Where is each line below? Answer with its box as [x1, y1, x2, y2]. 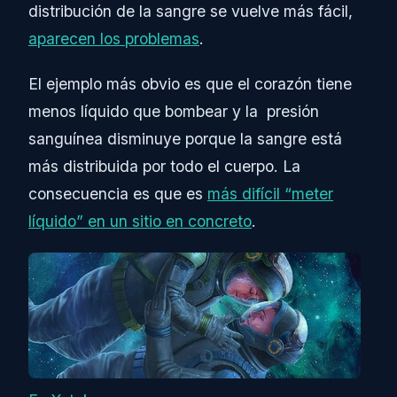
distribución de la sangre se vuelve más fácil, [28, 2, 353, 21]
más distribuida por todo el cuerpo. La [28, 157, 300, 176]
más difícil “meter [207, 184, 333, 204]
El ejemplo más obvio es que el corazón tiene [28, 74, 352, 94]
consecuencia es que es [28, 184, 207, 204]
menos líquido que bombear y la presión [28, 102, 319, 121]
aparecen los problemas [28, 29, 199, 49]
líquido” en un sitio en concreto [28, 212, 252, 231]
